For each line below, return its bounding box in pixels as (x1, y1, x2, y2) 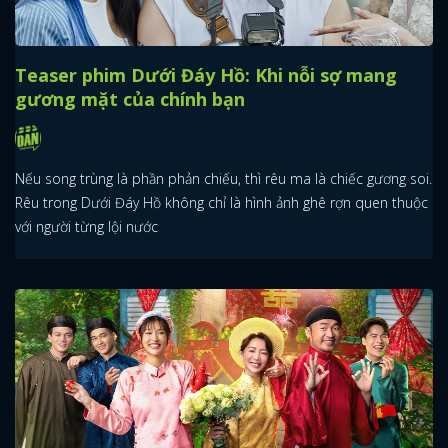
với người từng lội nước (15, 216, 158, 236)
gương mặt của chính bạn (15, 87, 245, 112)
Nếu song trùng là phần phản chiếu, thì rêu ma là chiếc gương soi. (15, 168, 432, 188)
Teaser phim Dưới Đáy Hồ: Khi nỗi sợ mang (15, 63, 397, 88)
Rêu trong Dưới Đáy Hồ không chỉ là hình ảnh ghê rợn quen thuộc (15, 192, 428, 212)
